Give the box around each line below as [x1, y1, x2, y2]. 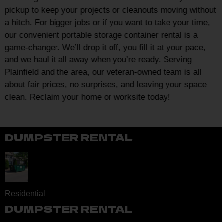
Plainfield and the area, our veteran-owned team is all [5, 67, 202, 77]
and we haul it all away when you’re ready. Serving [5, 55, 192, 64]
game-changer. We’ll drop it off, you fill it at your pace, [5, 42, 206, 52]
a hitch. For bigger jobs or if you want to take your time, [5, 17, 210, 27]
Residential [5, 189, 45, 198]
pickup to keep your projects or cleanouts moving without [5, 5, 216, 15]
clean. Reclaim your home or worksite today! [5, 92, 170, 102]
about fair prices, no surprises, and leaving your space [5, 79, 207, 89]
